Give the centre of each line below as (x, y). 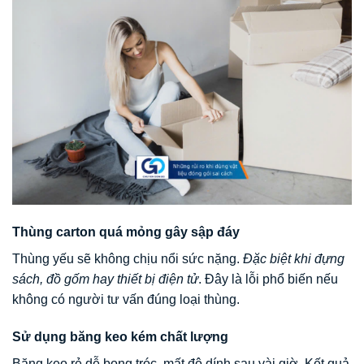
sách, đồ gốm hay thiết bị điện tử (105, 279)
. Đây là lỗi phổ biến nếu (268, 279)
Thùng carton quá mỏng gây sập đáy (126, 232)
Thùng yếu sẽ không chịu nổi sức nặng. (128, 259)
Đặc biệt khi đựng (294, 259)
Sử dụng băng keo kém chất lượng (120, 337)
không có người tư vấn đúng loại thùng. (126, 300)
